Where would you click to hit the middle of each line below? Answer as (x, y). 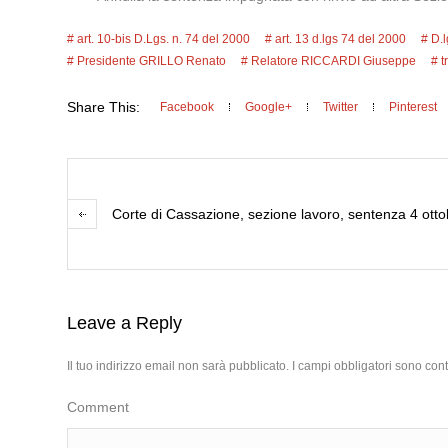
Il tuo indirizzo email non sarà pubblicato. (178, 366)
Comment (98, 407)
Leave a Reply (125, 323)
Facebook (187, 107)
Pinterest (413, 107)
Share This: (104, 107)
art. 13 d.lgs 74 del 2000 (341, 39)
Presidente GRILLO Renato (152, 61)
